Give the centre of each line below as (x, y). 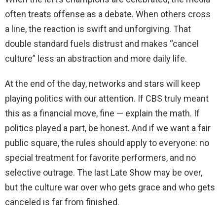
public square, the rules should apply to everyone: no (107, 143)
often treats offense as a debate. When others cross (108, 14)
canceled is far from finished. (62, 202)
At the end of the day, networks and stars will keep (103, 84)
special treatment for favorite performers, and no (100, 158)
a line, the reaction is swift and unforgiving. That (98, 29)
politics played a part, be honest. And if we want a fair (108, 128)
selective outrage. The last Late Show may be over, (104, 173)
